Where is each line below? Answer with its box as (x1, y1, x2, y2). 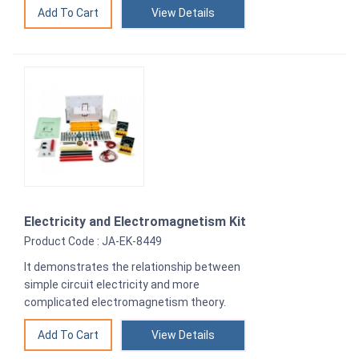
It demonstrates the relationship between (24, 260, 240, 274)
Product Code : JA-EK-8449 (24, 235, 162, 248)
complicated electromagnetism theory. (24, 296, 226, 309)
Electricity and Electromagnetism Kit (24, 214, 246, 230)
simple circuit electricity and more (24, 278, 200, 292)
